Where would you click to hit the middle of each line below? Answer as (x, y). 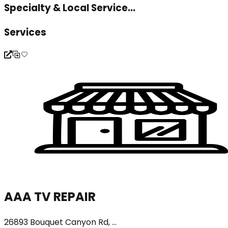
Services (25, 32)
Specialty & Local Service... (70, 8)
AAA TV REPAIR (50, 196)
